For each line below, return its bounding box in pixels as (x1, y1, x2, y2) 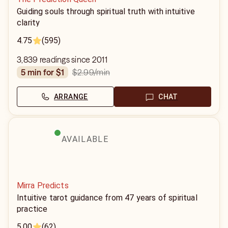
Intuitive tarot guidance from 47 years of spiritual (17, 193, 197, 203)
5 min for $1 (25, 67, 65, 77)
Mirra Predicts (17, 181, 69, 190)
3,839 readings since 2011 (17, 54, 107, 65)
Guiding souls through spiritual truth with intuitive (17, 7, 195, 16)
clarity (17, 18, 40, 27)
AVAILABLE (62, 134, 108, 144)
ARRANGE (54, 93, 88, 101)
